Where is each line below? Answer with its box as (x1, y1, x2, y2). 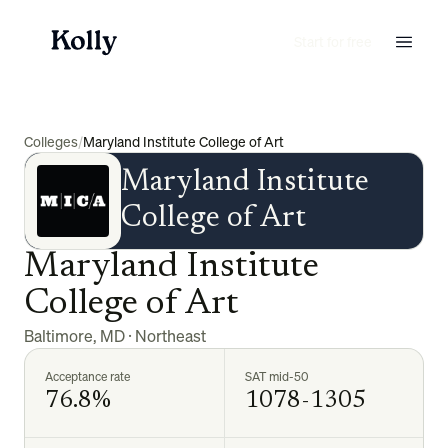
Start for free (294, 32, 372, 51)
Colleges (24, 132, 78, 151)
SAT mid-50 (244, 369, 308, 384)
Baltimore (24, 325, 93, 347)
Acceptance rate (45, 369, 130, 384)
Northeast (135, 325, 206, 347)
